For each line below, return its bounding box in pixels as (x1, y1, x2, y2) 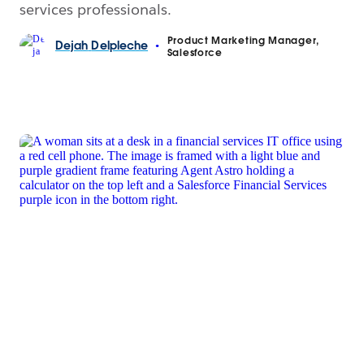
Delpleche (91, 38, 149, 54)
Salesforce (167, 45, 223, 58)
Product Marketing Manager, (167, 33, 319, 46)
